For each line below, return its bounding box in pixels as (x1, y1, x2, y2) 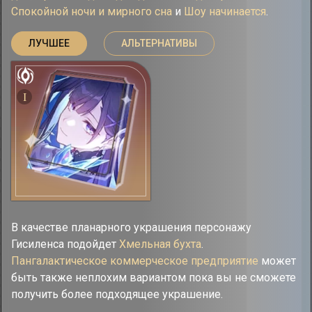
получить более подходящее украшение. (11, 288, 223, 301)
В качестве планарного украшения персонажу (11, 221, 251, 234)
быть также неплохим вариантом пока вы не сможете (11, 271, 296, 284)
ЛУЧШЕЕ (29, 38, 70, 49)
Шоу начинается (184, 5, 266, 18)
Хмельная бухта (119, 237, 201, 251)
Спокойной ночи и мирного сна (11, 5, 172, 18)
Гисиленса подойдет (11, 237, 119, 251)
